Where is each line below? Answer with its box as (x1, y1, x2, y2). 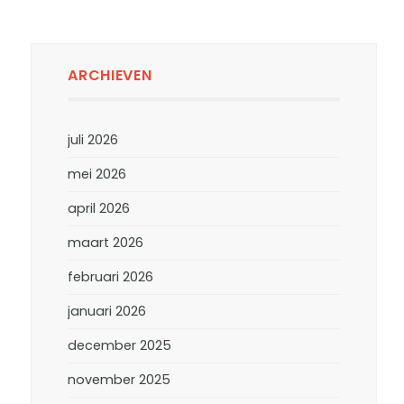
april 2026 (68, 199, 131, 217)
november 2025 (68, 371, 171, 389)
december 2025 (68, 336, 172, 354)
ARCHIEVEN (68, 65, 152, 86)
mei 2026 (68, 165, 127, 183)
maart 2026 (68, 234, 144, 252)
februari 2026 (68, 268, 154, 286)
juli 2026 (68, 131, 119, 149)
